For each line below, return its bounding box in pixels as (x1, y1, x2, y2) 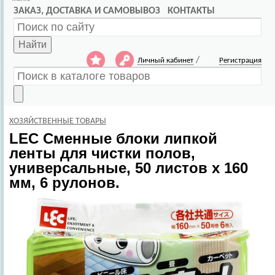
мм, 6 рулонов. (9, 174, 120, 191)
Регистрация (219, 56, 261, 64)
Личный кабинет (137, 56, 193, 64)
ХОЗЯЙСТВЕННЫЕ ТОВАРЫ (9, 117, 106, 126)
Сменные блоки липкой (39, 130, 217, 147)
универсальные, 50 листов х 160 (9, 160, 248, 176)
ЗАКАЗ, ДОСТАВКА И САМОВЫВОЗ (14, 6, 160, 16)
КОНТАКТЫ (168, 6, 215, 16)
